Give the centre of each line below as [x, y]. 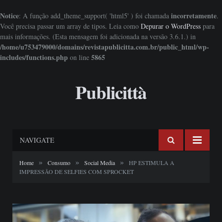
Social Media [100, 163]
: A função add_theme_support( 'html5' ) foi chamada [95, 16]
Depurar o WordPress [171, 26]
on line [80, 57]
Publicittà [111, 92]
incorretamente [194, 16]
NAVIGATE [37, 140]
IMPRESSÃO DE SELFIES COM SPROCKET [77, 171]
